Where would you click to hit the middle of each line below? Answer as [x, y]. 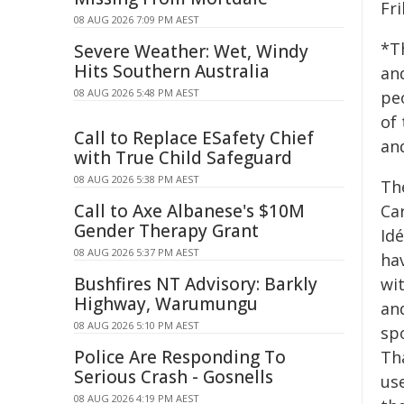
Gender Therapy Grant [166, 231]
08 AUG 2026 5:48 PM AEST [137, 92]
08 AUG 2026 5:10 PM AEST [137, 325]
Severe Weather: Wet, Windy [191, 51]
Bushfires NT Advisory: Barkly [196, 284]
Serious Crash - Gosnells [174, 377]
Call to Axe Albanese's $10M [189, 211]
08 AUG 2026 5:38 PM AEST [137, 179]
